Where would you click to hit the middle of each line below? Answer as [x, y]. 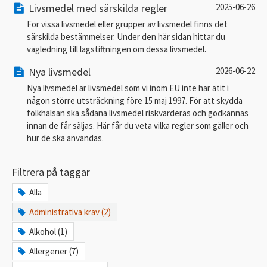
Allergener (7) [54, 251]
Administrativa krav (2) [70, 212]
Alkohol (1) [49, 231]
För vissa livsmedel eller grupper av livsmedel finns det [127, 24]
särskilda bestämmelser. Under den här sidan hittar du [126, 36]
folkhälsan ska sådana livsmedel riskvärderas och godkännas [138, 113]
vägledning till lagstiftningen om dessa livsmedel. [117, 49]
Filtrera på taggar [51, 172]
